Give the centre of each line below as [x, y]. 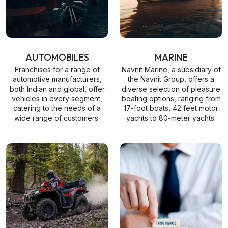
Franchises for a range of [57, 69]
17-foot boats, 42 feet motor [171, 108]
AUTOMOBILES [57, 57]
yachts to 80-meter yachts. [171, 118]
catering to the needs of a [57, 108]
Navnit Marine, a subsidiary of [171, 69]
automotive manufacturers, [57, 79]
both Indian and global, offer [57, 89]
